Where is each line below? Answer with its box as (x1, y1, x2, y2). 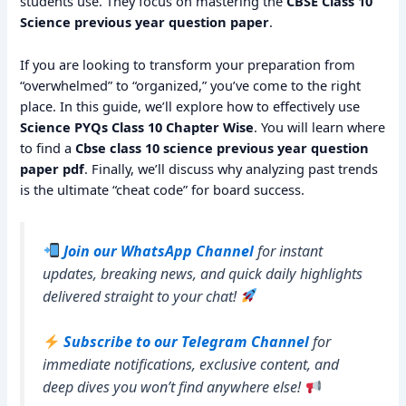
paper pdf (20, 159, 85, 178)
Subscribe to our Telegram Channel (63, 332, 309, 353)
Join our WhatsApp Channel (63, 240, 254, 261)
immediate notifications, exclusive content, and (43, 354, 340, 375)
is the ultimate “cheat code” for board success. (20, 179, 305, 198)
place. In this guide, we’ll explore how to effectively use (20, 96, 361, 115)
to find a (20, 138, 76, 157)
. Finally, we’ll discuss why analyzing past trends (84, 159, 379, 178)
